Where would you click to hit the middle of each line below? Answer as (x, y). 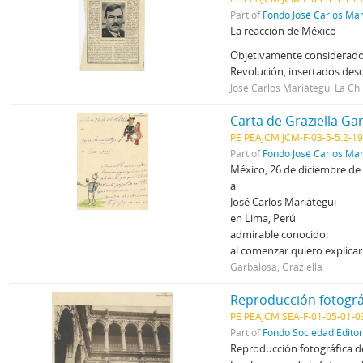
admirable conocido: (280, 234)
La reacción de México (284, 31)
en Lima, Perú (263, 218)
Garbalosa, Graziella (277, 267)
